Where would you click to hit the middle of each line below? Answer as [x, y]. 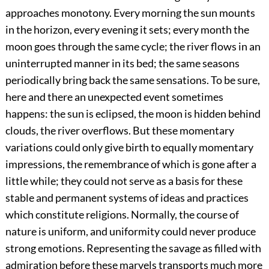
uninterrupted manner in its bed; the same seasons [122, 63]
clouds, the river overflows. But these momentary [119, 131]
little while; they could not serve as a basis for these [124, 181]
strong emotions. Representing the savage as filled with [133, 248]
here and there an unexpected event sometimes [114, 97]
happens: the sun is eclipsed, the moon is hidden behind [133, 114]
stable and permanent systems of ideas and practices [127, 198]
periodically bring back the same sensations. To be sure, [132, 80]
